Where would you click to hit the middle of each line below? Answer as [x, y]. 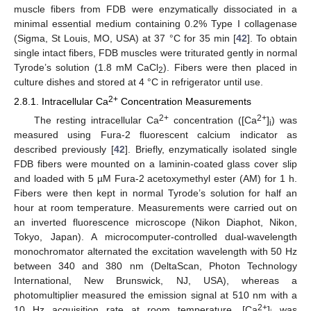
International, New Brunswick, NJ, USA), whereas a [155, 280]
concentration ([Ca [212, 120]
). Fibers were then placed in [230, 67]
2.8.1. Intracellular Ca [61, 101]
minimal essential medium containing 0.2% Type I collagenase [155, 23]
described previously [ [64, 149]
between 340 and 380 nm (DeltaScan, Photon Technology [155, 266]
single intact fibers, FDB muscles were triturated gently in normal [155, 52]
